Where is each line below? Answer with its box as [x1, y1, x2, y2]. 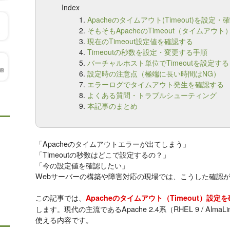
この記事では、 [35, 192, 86, 203]
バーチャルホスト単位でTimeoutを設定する [87, 57, 229, 68]
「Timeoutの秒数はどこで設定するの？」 [35, 149, 170, 160]
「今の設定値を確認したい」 [35, 160, 129, 171]
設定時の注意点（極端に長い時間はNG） [87, 68, 220, 79]
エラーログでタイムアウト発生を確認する [87, 79, 224, 90]
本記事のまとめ [87, 101, 138, 111]
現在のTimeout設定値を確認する [87, 36, 193, 47]
